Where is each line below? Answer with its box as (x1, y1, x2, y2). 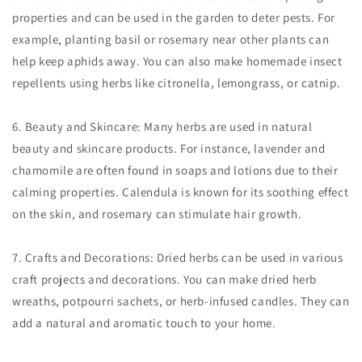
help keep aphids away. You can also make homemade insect (12, 53, 343, 69)
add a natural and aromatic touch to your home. (12, 315, 276, 331)
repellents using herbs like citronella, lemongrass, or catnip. (12, 75, 341, 91)
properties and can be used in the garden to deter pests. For (12, 10, 336, 26)
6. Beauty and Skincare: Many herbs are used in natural (12, 119, 313, 135)
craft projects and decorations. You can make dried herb (12, 271, 318, 288)
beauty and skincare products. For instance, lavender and (12, 141, 326, 157)
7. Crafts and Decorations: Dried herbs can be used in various (12, 250, 343, 266)
